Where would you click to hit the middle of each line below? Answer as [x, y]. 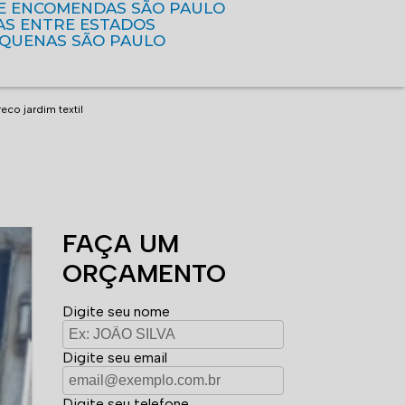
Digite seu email [114, 358]
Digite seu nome [116, 311]
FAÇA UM [120, 243]
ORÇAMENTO [144, 273]
